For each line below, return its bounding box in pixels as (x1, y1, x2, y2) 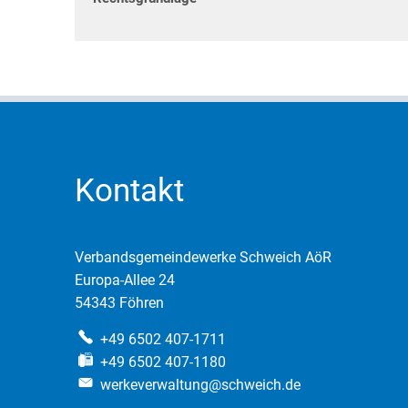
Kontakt (75, 172, 184, 209)
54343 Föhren (75, 294, 164, 311)
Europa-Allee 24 (75, 271, 175, 289)
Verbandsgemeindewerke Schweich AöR (75, 249, 331, 266)
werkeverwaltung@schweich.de (100, 376, 301, 393)
